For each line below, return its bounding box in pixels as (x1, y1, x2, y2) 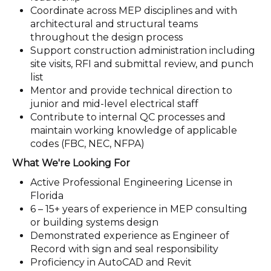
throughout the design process (30, 31, 183, 43)
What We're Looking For (12, 157, 130, 169)
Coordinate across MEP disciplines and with (30, 4, 237, 16)
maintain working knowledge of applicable (30, 124, 237, 136)
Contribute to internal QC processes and (30, 111, 226, 123)
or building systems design (30, 216, 158, 228)
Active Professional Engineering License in (30, 176, 232, 188)
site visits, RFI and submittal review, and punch (30, 57, 253, 70)
